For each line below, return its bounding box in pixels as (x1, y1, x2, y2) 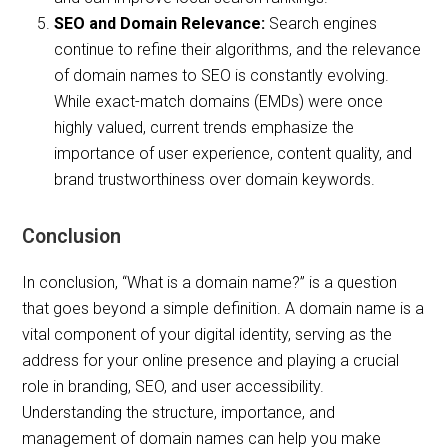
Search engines (265, 14, 378, 34)
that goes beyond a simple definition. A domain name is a (22, 299, 425, 319)
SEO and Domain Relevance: (54, 14, 266, 34)
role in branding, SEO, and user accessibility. (22, 377, 325, 397)
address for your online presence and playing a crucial (22, 351, 400, 371)
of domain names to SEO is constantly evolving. (54, 66, 390, 86)
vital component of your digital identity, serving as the (22, 325, 393, 345)
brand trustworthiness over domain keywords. (54, 170, 376, 190)
